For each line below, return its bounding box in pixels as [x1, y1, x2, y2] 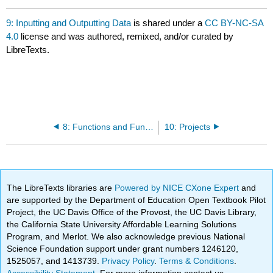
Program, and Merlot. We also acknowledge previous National [7, 231, 246, 241]
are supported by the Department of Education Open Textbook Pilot [7, 194, 266, 205]
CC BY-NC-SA [205, 17, 264, 28]
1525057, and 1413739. [7, 255, 102, 266]
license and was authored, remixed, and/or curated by [18, 30, 234, 41]
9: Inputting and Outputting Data [6, 17, 132, 28]
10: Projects [165, 122, 211, 132]
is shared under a [131, 17, 205, 28]
